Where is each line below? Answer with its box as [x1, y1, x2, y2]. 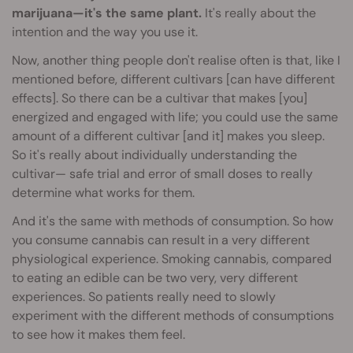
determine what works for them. [12, 184, 195, 202]
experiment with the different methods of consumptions [12, 307, 334, 325]
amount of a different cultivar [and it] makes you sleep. [12, 128, 325, 145]
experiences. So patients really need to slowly [12, 288, 276, 306]
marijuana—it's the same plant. [12, 5, 202, 22]
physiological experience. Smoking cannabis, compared [12, 251, 332, 268]
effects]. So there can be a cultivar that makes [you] [12, 90, 307, 107]
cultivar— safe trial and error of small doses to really [12, 165, 313, 183]
